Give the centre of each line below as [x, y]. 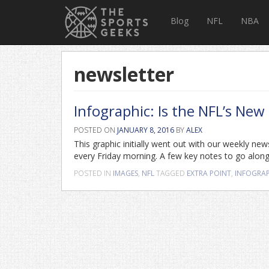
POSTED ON [95, 130]
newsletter [124, 74]
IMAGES [125, 173]
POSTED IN [93, 173]
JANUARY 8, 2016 [146, 130]
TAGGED [171, 173]
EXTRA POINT [209, 173]
